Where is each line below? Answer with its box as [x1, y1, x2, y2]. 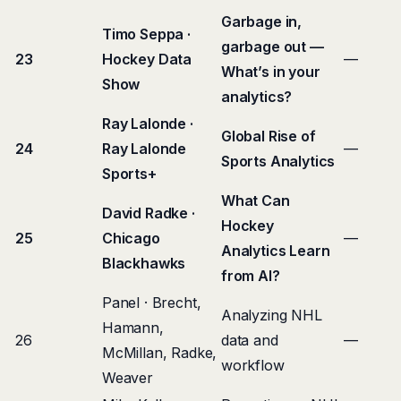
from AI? [221, 267, 280, 285]
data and [221, 331, 278, 349]
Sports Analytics [221, 152, 336, 170]
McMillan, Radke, [102, 344, 218, 362]
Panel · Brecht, [102, 294, 201, 311]
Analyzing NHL [221, 306, 322, 324]
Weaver [102, 369, 153, 387]
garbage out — [221, 38, 324, 55]
